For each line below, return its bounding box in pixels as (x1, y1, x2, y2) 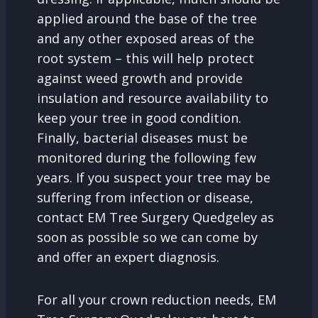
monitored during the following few (37, 148, 256, 166)
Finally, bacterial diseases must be (37, 128, 248, 146)
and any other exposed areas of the (37, 29, 254, 47)
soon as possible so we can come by (37, 228, 258, 246)
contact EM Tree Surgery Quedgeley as (37, 208, 274, 226)
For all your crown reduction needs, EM (37, 290, 276, 308)
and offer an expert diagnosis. (37, 248, 219, 265)
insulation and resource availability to (37, 89, 268, 106)
